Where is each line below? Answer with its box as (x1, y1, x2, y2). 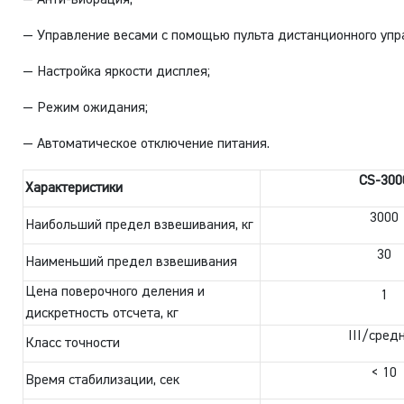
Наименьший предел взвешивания (25, 254, 238, 270)
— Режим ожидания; (23, 100, 149, 115)
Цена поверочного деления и (25, 284, 206, 299)
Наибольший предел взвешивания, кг (25, 217, 253, 233)
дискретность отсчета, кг (25, 306, 179, 321)
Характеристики (25, 180, 124, 196)
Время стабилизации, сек (25, 372, 180, 388)
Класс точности (25, 335, 121, 351)
